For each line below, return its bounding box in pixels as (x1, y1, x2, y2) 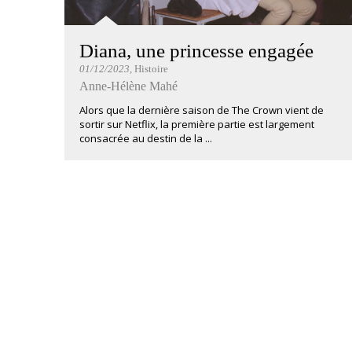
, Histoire (130, 63, 168, 75)
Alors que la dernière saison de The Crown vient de (79, 103, 324, 117)
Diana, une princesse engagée (79, 40, 313, 61)
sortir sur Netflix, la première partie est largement (79, 117, 314, 131)
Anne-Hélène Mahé (79, 79, 178, 93)
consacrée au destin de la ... (79, 131, 212, 145)
